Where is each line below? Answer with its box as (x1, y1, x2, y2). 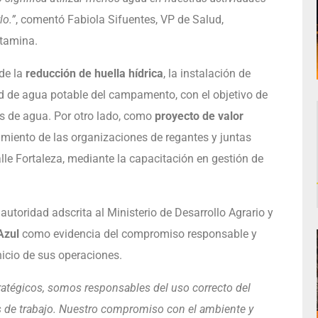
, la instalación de (163, 66, 251, 80)
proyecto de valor (154, 109, 243, 123)
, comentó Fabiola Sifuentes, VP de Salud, (15, 12, 224, 26)
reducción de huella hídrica (25, 66, 163, 80)
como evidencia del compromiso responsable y (18, 226, 257, 241)
